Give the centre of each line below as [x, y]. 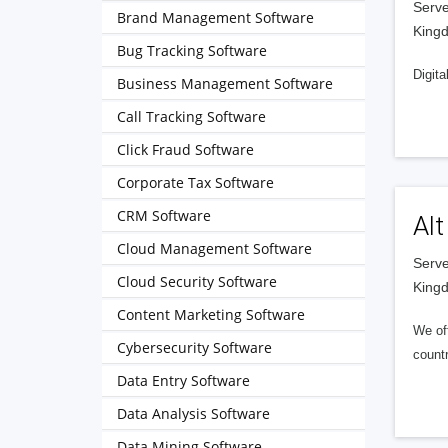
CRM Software [164, 215]
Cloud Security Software [197, 281]
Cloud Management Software [214, 248]
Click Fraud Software [185, 149]
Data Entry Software [183, 380]
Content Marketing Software [211, 314]
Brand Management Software [215, 17]
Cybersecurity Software [194, 347]
